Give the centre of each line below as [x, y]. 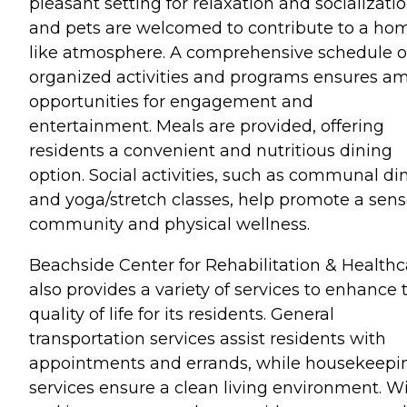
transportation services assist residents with [208, 338]
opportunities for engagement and [171, 101]
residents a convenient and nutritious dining [211, 150]
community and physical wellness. [169, 224]
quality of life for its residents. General [182, 314]
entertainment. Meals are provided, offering [207, 126]
